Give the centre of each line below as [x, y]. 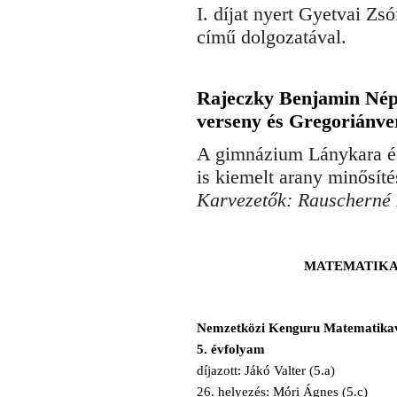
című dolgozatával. [272, 37]
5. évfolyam [231, 350]
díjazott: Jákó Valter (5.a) [266, 371]
